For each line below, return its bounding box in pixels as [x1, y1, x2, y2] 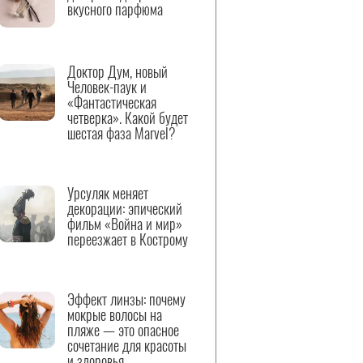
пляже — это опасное [67, 319, 179, 340]
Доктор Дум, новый [67, 61, 168, 82]
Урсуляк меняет [67, 182, 148, 203]
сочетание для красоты [67, 335, 186, 356]
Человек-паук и [67, 76, 147, 97]
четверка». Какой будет [67, 107, 188, 128]
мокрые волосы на [67, 304, 162, 325]
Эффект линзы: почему [67, 288, 186, 310]
